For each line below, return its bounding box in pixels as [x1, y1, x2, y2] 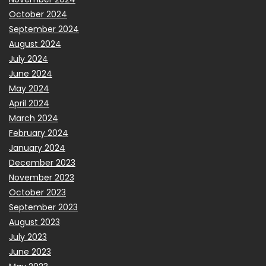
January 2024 [9, 141, 65, 154]
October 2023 [9, 186, 66, 198]
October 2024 [9, 8, 67, 20]
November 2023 [9, 171, 74, 183]
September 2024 [9, 23, 79, 35]
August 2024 [9, 37, 61, 50]
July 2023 [9, 230, 47, 243]
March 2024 [9, 112, 58, 124]
